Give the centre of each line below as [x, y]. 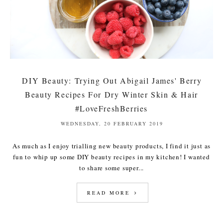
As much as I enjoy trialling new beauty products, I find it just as [111, 146]
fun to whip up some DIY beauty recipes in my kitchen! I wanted [111, 157]
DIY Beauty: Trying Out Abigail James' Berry [112, 81]
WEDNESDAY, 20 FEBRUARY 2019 [112, 124]
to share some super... [111, 168]
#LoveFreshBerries [111, 109]
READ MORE [110, 193]
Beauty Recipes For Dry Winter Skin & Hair [111, 95]
